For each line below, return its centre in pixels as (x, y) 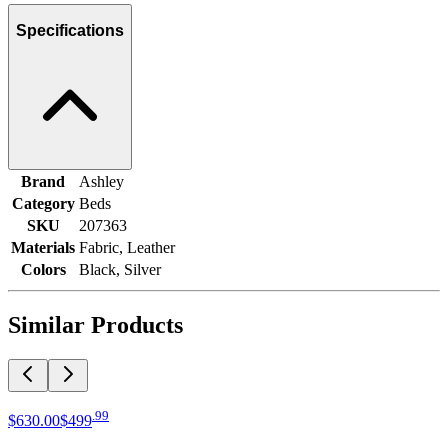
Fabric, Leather (127, 247)
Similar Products (95, 324)
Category (43, 203)
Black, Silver (120, 269)
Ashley (101, 181)
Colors (43, 269)
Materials (43, 247)
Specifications (70, 31)
